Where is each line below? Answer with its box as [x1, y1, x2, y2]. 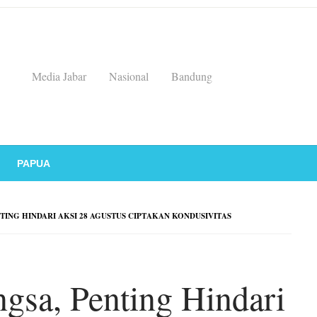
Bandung [171, 68, 212, 83]
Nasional [109, 68, 149, 83]
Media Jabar [32, 68, 86, 83]
